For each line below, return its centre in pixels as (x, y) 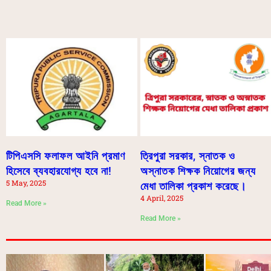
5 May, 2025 (26, 183)
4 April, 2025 (162, 198)
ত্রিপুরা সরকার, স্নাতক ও (188, 156)
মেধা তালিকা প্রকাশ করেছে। (193, 186)
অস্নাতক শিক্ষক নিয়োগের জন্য (198, 171)
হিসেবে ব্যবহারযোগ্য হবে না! (59, 171)
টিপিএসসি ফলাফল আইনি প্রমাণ (66, 156)
